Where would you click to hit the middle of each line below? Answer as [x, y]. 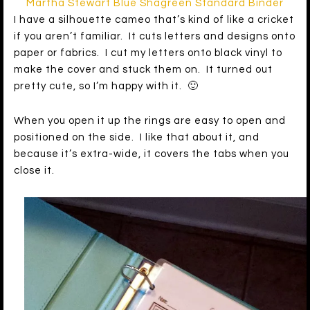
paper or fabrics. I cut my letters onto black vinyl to [148, 53]
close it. [34, 171]
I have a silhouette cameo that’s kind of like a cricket [154, 20]
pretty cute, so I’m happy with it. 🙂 [106, 86]
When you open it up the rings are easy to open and [150, 121]
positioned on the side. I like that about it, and [137, 138]
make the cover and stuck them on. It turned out [143, 70]
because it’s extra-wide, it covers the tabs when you [152, 154]
